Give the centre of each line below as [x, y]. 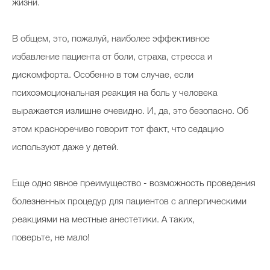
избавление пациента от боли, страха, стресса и [112, 57]
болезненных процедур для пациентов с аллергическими [129, 202]
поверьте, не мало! [51, 238]
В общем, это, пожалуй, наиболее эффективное [111, 39]
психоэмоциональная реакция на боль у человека [115, 93]
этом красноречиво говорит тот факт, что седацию [118, 130]
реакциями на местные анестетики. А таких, [103, 220]
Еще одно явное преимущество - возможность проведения [134, 184]
